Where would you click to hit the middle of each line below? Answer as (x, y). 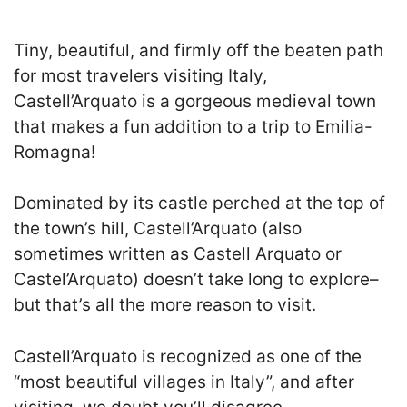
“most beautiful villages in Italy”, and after (184, 382)
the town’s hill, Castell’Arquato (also (158, 228)
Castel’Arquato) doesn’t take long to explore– (196, 279)
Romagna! (55, 152)
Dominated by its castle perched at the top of (199, 203)
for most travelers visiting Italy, (140, 75)
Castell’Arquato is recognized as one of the (188, 356)
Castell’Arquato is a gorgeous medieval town (195, 101)
